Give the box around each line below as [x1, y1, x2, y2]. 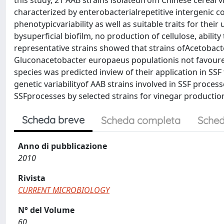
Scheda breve [22, 113, 84, 126]
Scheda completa [101, 114, 180, 126]
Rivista [18, 172, 45, 183]
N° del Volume [18, 204, 74, 215]
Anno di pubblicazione [18, 140, 107, 151]
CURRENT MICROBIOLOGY [18, 184, 109, 195]
